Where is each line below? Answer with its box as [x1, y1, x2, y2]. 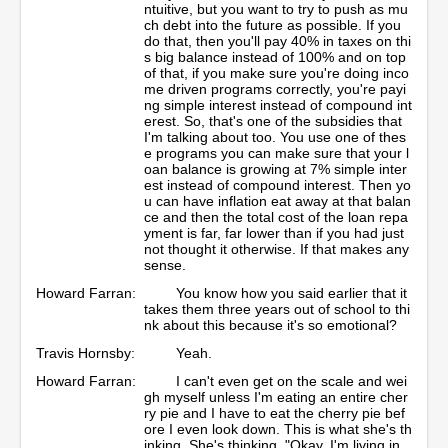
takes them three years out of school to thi [144, 300, 410, 317]
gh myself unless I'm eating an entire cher [144, 388, 408, 405]
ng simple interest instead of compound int [144, 96, 412, 113]
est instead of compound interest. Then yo [144, 176, 411, 193]
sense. [144, 256, 186, 273]
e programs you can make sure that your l [144, 144, 409, 161]
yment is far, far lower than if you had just [144, 224, 404, 241]
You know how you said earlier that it [176, 284, 407, 301]
